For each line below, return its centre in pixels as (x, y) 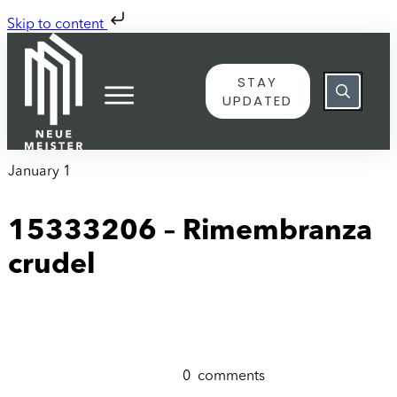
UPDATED (258, 100)
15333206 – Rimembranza (190, 233)
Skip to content (57, 25)
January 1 (39, 171)
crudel (52, 266)
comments (231, 376)
